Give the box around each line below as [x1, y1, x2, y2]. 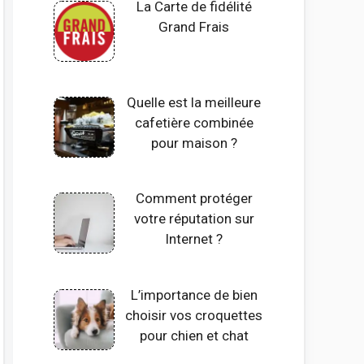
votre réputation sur [133, 210, 254, 227]
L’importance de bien [130, 286, 258, 303]
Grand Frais [158, 18, 230, 35]
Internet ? [165, 231, 223, 248]
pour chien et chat [139, 327, 249, 344]
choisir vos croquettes [125, 306, 263, 323]
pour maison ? [150, 134, 237, 151]
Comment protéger [135, 190, 253, 207]
